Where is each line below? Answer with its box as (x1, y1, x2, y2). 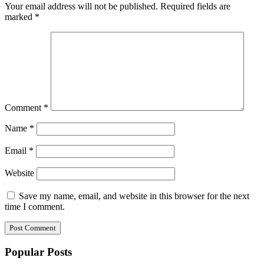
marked (5, 12, 35, 22)
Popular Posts (5, 245, 72, 258)
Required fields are (160, 1, 230, 12)
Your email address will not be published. (5, 1, 158, 12)
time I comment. (5, 202, 65, 212)
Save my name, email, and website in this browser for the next (19, 191, 249, 202)
